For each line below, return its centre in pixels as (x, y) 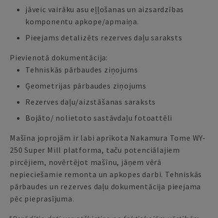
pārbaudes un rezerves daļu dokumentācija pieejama (106, 186)
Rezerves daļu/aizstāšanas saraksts (91, 102)
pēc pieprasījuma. (42, 199)
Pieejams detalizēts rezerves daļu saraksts (104, 37)
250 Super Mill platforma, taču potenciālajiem (95, 150)
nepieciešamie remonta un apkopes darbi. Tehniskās (106, 174)
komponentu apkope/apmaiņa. (82, 21)
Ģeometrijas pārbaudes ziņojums (86, 86)
